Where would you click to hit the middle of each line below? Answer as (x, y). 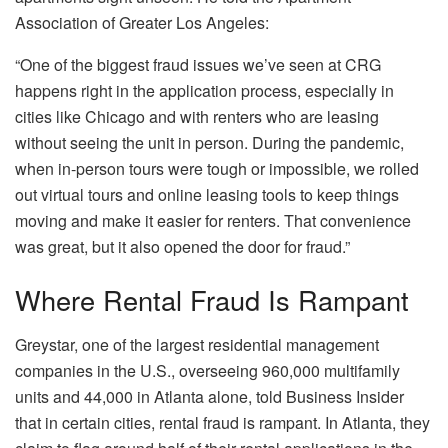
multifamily (362, 370)
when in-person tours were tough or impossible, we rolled (217, 168)
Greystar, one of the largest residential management (197, 344)
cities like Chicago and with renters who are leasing (197, 116)
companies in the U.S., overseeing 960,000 (169, 370)
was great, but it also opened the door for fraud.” (182, 246)
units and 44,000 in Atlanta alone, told (150, 396)
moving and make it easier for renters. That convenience (213, 220)
